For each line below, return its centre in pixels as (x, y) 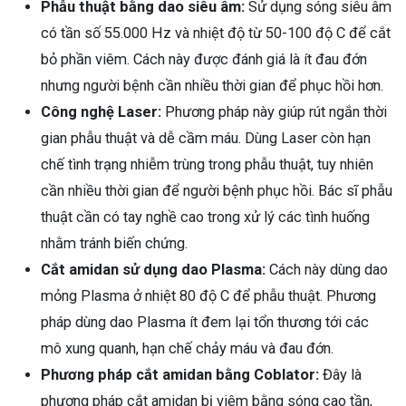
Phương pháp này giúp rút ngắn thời (274, 112)
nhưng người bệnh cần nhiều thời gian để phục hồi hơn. (212, 86)
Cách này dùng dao (327, 270)
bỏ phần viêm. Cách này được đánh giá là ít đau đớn (204, 60)
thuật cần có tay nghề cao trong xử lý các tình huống (205, 217)
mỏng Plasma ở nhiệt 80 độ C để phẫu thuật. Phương (208, 296)
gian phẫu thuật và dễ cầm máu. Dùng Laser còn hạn (206, 139)
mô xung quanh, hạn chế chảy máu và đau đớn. (187, 349)
